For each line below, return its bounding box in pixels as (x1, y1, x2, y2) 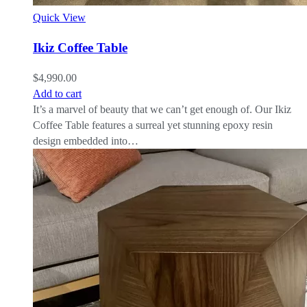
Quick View (33, 12, 86, 24)
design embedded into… (33, 134, 138, 147)
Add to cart (33, 87, 82, 99)
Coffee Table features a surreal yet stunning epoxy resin (33, 119, 273, 131)
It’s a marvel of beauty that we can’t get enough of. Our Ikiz (33, 103, 291, 115)
